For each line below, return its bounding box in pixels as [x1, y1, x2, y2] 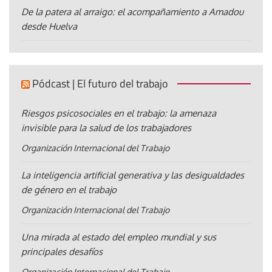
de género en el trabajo [21, 183, 117, 195]
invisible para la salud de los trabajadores [21, 121, 191, 134]
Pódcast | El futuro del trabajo [32, 75, 168, 92]
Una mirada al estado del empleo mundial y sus [21, 231, 216, 243]
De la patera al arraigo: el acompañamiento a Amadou [21, 5, 243, 18]
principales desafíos [21, 245, 103, 257]
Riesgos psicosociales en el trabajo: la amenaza [21, 107, 216, 119]
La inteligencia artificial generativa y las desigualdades [21, 169, 244, 181]
